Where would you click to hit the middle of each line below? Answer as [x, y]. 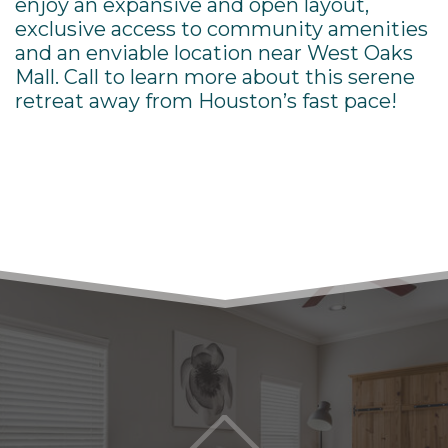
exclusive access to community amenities [221, 29]
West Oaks [360, 53]
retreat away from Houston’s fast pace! [206, 101]
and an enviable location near [161, 53]
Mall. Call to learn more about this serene [215, 77]
